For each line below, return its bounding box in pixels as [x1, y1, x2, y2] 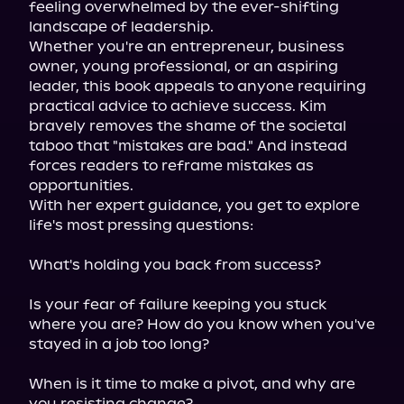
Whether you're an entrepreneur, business [29, 38, 344, 55]
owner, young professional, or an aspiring [29, 58, 338, 75]
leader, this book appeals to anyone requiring [29, 78, 366, 95]
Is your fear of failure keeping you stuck [29, 296, 326, 313]
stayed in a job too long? [29, 335, 209, 353]
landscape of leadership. [29, 18, 214, 35]
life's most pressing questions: [29, 216, 253, 234]
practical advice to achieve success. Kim [29, 97, 326, 115]
